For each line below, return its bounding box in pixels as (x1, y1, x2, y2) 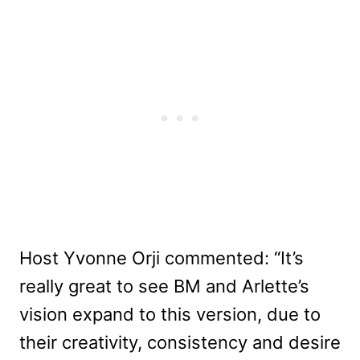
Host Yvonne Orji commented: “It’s (19, 247, 304, 268)
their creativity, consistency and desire (19, 332, 341, 353)
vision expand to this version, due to (19, 304, 321, 325)
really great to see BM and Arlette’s (19, 276, 309, 297)
